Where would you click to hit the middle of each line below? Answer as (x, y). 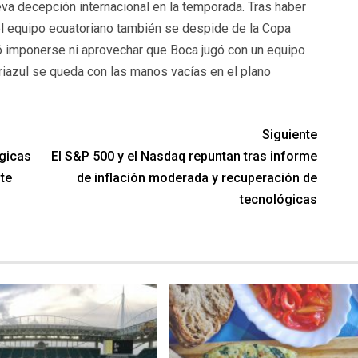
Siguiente (290, 134)
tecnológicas (279, 199)
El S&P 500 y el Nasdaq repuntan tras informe (185, 156)
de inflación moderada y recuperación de (197, 177)
